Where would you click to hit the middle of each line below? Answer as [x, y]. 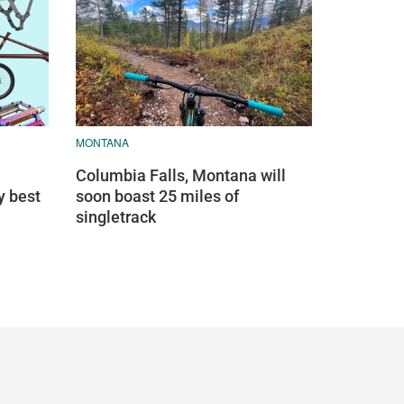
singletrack [115, 216]
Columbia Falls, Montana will [180, 175]
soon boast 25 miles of [157, 196]
